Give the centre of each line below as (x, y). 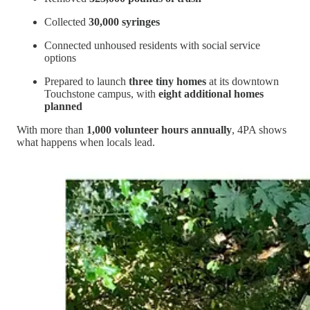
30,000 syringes (124, 21)
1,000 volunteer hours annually (159, 129)
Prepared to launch (86, 81)
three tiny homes (167, 81)
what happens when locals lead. (86, 142)
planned (63, 106)
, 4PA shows (259, 129)
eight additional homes (211, 93)
